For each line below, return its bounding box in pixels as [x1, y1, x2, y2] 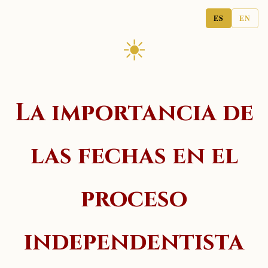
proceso [81, 182, 187, 215]
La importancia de [14, 96, 254, 129]
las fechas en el [30, 139, 238, 172]
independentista [24, 226, 244, 258]
